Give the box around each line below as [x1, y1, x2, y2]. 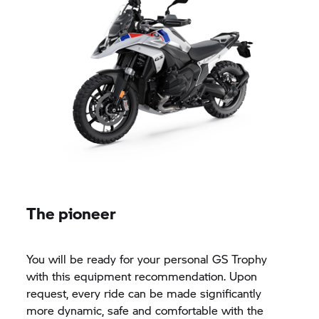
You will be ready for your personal [26, 250, 213, 267]
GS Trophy [212, 250, 268, 267]
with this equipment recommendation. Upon [26, 267, 258, 284]
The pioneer [26, 201, 117, 224]
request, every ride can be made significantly [26, 284, 262, 301]
